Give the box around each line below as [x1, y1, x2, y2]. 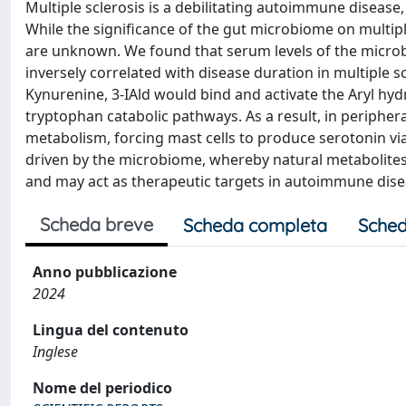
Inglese [33, 342, 78, 362]
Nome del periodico [33, 378, 172, 398]
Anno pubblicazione [33, 262, 177, 282]
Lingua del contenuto [33, 320, 188, 340]
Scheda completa [183, 214, 327, 237]
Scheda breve [40, 213, 153, 236]
